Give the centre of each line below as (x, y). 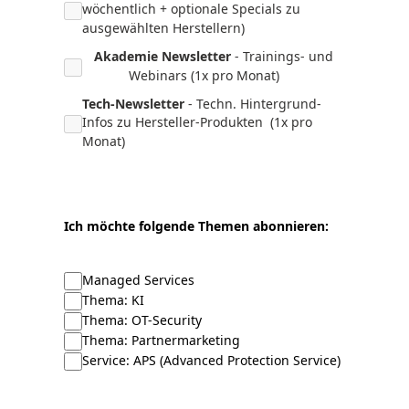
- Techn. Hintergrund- (253, 103)
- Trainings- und (282, 56)
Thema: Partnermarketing (161, 340)
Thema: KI (113, 299)
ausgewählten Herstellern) (163, 27)
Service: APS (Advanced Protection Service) (211, 360)
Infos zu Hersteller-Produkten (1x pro (197, 121)
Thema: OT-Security (142, 320)
